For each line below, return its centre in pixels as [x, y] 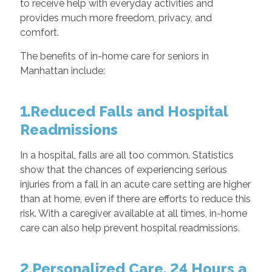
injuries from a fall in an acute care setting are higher [135, 184]
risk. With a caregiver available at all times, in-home [133, 213]
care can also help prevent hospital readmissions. [130, 228]
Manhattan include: [62, 70]
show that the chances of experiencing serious [123, 169]
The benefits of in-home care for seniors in [114, 56]
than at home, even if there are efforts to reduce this [135, 199]
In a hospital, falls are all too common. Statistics [127, 155]
